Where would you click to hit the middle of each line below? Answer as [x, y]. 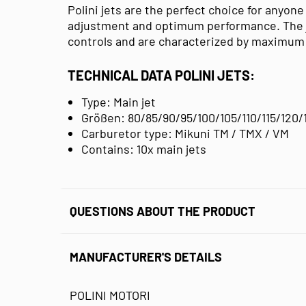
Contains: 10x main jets [144, 149]
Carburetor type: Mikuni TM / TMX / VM [185, 133]
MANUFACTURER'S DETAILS [146, 257]
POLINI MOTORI [110, 295]
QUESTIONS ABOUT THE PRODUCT [163, 211]
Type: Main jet [119, 101]
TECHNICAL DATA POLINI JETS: [161, 75]
